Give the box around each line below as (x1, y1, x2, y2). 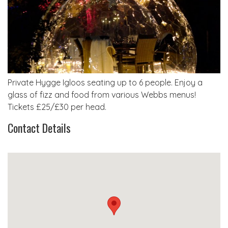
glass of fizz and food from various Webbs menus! (8, 89, 196, 100)
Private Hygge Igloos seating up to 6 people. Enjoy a (8, 77, 203, 88)
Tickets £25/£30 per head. (8, 101, 106, 112)
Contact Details (8, 119, 71, 136)
